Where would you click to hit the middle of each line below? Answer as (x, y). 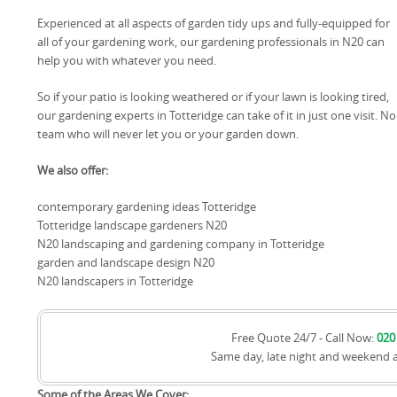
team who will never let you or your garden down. (168, 134)
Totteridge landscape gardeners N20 (132, 225)
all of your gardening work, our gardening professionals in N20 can (211, 42)
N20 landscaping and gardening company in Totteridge (181, 244)
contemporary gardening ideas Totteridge (147, 206)
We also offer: (73, 170)
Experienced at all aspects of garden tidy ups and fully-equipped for (214, 23)
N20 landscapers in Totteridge (115, 281)
